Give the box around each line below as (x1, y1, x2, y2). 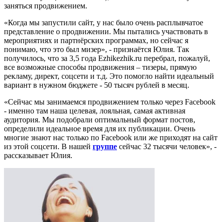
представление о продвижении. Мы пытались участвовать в (4, 27, 208, 36)
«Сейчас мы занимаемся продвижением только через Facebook (4, 98, 216, 106)
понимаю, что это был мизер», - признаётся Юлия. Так (4, 45, 189, 54)
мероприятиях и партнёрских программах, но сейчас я (4, 36, 188, 45)
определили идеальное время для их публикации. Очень (4, 124, 195, 133)
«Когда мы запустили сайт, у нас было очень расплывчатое (4, 18, 203, 27)
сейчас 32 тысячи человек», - (117, 142, 217, 151)
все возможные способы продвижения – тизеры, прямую (4, 63, 197, 71)
